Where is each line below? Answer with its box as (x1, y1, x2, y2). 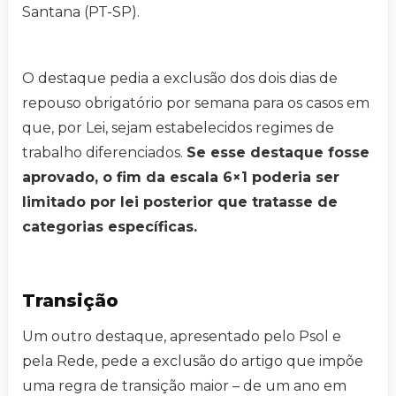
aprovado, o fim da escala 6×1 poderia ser (22, 169, 339, 187)
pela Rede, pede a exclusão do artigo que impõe (22, 353, 363, 370)
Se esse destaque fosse (187, 144, 369, 162)
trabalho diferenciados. (22, 144, 187, 162)
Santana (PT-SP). (22, 4, 140, 21)
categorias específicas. (22, 218, 197, 236)
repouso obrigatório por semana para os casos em (22, 95, 369, 112)
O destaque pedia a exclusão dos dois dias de (22, 70, 338, 88)
